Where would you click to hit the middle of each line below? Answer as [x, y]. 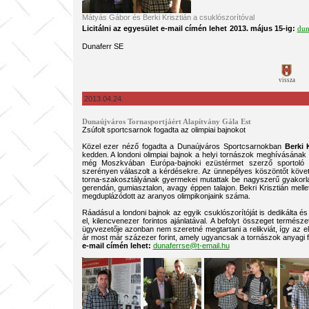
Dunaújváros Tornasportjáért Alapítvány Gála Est [166, 122]
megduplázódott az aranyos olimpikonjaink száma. [166, 196]
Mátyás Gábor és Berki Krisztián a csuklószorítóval [168, 17]
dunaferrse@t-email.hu [191, 246]
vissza [287, 80]
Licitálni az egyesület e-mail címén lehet [154, 28]
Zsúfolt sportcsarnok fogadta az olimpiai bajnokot [163, 130]
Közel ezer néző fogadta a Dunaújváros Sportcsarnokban [183, 146]
